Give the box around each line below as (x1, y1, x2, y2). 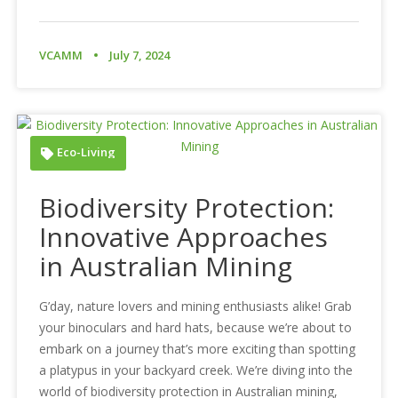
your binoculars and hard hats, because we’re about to (39, 318, 353, 336)
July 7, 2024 (109, 46, 171, 63)
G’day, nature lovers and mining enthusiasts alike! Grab (39, 297, 353, 314)
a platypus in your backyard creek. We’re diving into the (39, 361, 354, 378)
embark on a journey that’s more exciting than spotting (39, 339, 356, 357)
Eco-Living (57, 143, 116, 160)
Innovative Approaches (39, 218, 329, 255)
